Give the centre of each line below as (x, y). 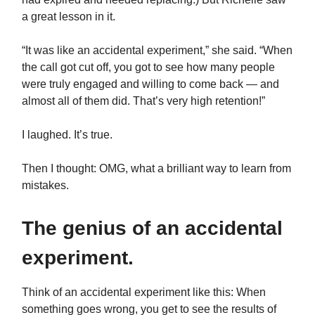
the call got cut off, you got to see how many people (148, 67)
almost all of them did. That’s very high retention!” (143, 101)
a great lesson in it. (69, 17)
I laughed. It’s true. (69, 135)
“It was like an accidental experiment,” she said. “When (157, 51)
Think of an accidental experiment (106, 292)
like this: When (229, 292)
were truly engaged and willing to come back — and (150, 84)
